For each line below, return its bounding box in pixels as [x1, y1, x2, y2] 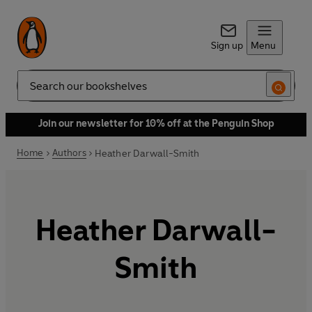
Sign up [210, 40, 243, 52]
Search [17, 85, 47, 97]
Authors [52, 147, 86, 159]
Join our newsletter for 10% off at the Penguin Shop [38, 118, 274, 130]
